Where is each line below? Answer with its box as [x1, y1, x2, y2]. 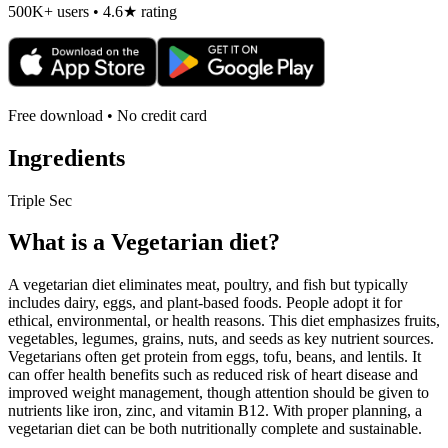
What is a [8, 229, 111, 256]
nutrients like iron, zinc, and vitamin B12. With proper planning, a [8, 402, 422, 420]
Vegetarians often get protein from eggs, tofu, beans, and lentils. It [8, 348, 421, 366]
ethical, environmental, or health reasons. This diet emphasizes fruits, [8, 312, 440, 330]
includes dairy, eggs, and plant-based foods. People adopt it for [8, 294, 402, 312]
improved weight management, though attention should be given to [8, 384, 429, 402]
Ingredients [8, 144, 125, 171]
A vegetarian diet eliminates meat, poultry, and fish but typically [8, 276, 408, 294]
